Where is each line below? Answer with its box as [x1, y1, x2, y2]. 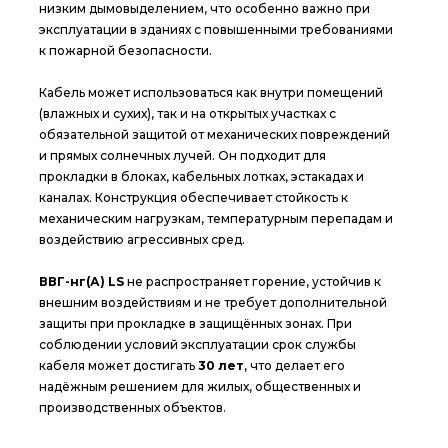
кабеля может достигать [39, 358, 198, 373]
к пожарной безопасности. [39, 43, 212, 58]
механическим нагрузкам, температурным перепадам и [39, 211, 393, 226]
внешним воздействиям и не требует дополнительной [39, 295, 387, 310]
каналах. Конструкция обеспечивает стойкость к [39, 190, 348, 205]
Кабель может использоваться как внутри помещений [39, 85, 383, 100]
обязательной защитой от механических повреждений [39, 127, 390, 142]
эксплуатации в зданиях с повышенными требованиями [39, 22, 393, 37]
